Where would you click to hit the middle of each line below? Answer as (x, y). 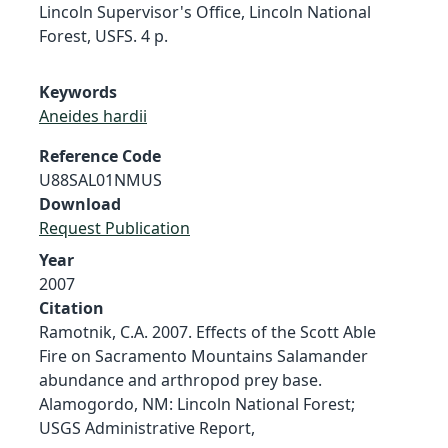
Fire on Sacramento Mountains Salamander (203, 355)
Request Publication (114, 227)
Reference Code (100, 155)
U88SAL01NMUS (100, 179)
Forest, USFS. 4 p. (103, 35)
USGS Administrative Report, (147, 427)
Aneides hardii (93, 115)
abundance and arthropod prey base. (180, 379)
